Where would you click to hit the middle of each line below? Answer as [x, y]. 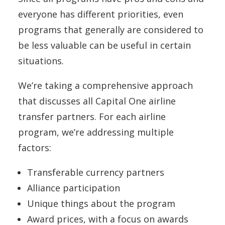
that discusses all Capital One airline [97, 101]
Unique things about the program [101, 203]
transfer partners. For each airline [92, 117]
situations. [42, 61]
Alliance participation [74, 188]
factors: [35, 148]
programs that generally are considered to [111, 30]
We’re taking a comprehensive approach [105, 85]
